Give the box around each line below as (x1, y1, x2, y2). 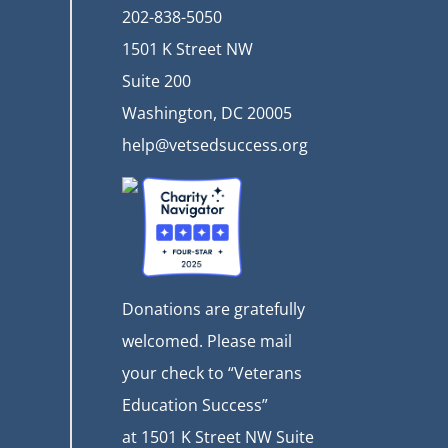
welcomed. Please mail (122, 329, 292, 352)
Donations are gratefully (122, 297, 305, 320)
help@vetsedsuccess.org (122, 133, 308, 156)
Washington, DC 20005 (122, 101, 292, 124)
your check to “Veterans (122, 361, 302, 384)
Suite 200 (122, 69, 191, 92)
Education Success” (122, 393, 268, 416)
